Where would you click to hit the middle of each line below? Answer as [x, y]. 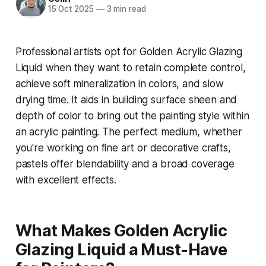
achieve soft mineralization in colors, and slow [119, 83]
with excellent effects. [66, 180]
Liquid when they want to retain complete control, [130, 67]
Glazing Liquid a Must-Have [121, 249]
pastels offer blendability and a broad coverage [125, 164]
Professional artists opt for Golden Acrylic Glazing [129, 51]
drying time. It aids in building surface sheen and [126, 99]
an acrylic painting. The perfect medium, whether [129, 132]
